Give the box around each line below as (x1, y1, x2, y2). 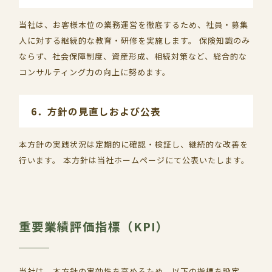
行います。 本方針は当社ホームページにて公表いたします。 (19, 154, 250, 166)
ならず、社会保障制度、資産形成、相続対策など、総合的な (19, 50, 248, 62)
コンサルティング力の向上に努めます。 (19, 66, 171, 78)
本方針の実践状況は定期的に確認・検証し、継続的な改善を (19, 138, 249, 150)
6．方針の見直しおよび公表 (31, 104, 161, 118)
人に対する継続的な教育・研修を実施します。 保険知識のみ (19, 35, 251, 46)
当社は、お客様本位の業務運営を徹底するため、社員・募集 (19, 19, 249, 30)
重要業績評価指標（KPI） (19, 217, 169, 235)
